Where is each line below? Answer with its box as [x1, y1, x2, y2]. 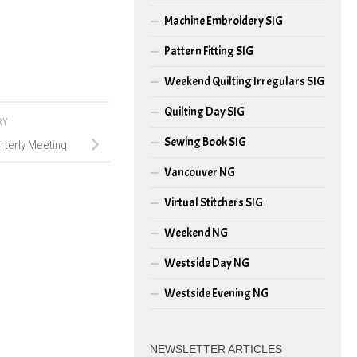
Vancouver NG [164, 164, 235, 180]
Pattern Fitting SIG [164, 43, 253, 59]
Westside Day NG [164, 255, 249, 271]
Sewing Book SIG [164, 134, 246, 150]
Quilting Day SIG [164, 104, 245, 120]
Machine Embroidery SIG [164, 13, 283, 29]
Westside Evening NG [164, 285, 269, 301]
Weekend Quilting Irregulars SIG [164, 73, 324, 89]
